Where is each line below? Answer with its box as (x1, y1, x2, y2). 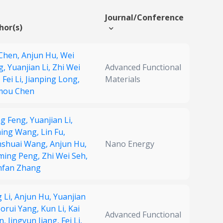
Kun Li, (41, 203, 68, 215)
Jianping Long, (25, 74, 80, 85)
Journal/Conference (105, 12, 184, 23)
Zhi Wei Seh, (42, 150, 88, 162)
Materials (105, 74, 140, 85)
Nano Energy (105, 138, 154, 150)
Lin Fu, (41, 126, 65, 138)
